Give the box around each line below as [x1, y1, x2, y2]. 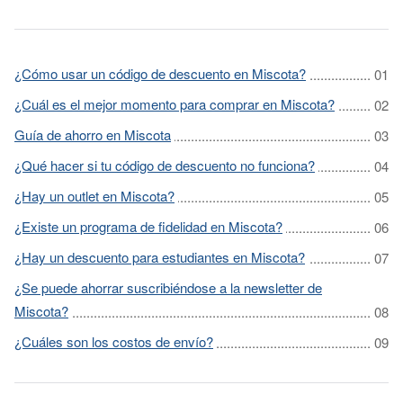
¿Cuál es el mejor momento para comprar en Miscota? [14, 94, 335, 113]
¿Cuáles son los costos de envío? [14, 332, 213, 351]
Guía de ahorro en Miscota [14, 125, 171, 144]
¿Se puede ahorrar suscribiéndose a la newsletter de [14, 278, 322, 297]
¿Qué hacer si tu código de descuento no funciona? [14, 156, 315, 175]
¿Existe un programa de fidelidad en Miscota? [14, 217, 282, 236]
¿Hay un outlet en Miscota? [14, 186, 175, 205]
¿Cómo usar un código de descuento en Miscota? [14, 64, 306, 83]
